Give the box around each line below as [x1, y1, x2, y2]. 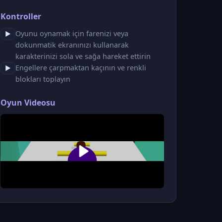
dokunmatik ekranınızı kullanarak [15, 40, 129, 50]
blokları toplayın [15, 74, 70, 84]
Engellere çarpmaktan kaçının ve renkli [15, 62, 146, 72]
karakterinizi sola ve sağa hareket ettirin [15, 51, 151, 61]
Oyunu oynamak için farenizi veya [15, 28, 128, 38]
